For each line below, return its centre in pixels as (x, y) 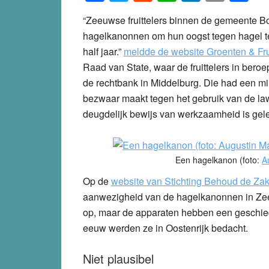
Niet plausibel (118, 258)
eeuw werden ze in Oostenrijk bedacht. (165, 228)
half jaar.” (103, 51)
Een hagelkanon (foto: (219, 159)
